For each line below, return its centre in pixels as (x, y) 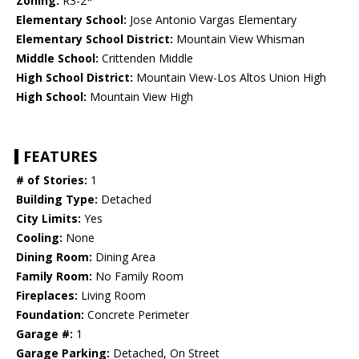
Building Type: (57, 200)
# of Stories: (52, 180)
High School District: (75, 78)
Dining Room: (54, 257)
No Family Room (138, 276)
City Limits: (48, 219)
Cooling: (39, 238)
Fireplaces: (47, 296)
